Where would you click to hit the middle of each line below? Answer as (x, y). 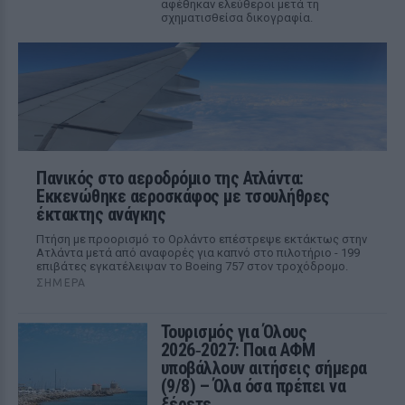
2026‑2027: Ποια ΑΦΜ (238, 350)
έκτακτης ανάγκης (101, 214)
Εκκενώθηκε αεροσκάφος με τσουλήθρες (183, 196)
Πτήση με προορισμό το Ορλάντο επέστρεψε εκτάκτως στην (202, 239)
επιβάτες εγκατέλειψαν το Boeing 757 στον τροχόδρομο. (192, 266)
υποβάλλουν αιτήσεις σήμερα (264, 368)
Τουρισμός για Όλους (234, 332)
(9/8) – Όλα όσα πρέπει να (253, 386)
